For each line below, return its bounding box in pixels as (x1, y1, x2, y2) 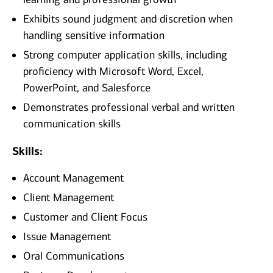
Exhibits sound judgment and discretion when (23, 12, 233, 26)
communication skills (23, 117, 121, 131)
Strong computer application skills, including (23, 48, 227, 62)
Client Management (23, 191, 114, 205)
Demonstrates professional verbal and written (23, 101, 235, 115)
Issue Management (23, 230, 111, 244)
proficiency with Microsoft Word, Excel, (23, 65, 204, 79)
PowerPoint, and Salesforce (23, 81, 151, 95)
